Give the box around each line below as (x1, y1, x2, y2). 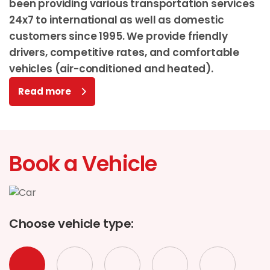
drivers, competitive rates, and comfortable (9, 45, 240, 60)
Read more (18, 85, 71, 98)
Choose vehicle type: (9, 215, 134, 232)
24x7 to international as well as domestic (9, 13, 224, 27)
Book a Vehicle (9, 149, 157, 178)
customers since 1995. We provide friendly (9, 29, 228, 43)
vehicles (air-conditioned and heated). (9, 61, 213, 76)
